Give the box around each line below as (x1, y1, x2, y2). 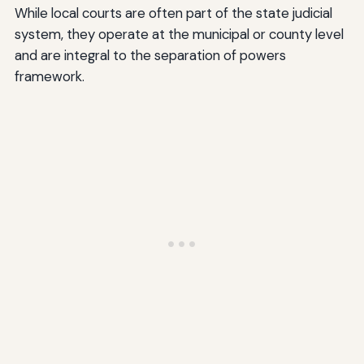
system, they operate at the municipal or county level (14, 25, 344, 44)
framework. (14, 67, 84, 86)
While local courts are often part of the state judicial (14, 4, 332, 23)
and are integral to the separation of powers (14, 46, 286, 65)
